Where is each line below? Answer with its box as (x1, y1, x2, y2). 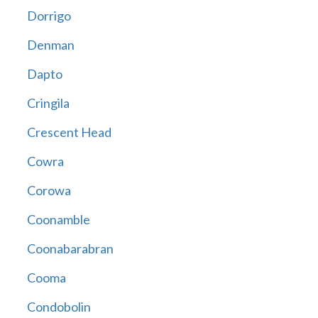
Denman (26, 37, 75, 53)
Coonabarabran (26, 241, 114, 257)
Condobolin (26, 299, 91, 315)
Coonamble (26, 212, 90, 228)
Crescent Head (26, 124, 111, 141)
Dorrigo (26, 8, 71, 24)
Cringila (26, 95, 70, 111)
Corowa (26, 182, 71, 199)
